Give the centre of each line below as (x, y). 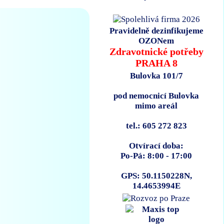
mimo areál (156, 106)
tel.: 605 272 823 (156, 126)
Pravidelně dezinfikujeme (156, 30)
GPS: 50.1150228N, (156, 176)
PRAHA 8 (156, 63)
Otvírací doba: (156, 146)
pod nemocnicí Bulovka (156, 96)
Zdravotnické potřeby (156, 51)
